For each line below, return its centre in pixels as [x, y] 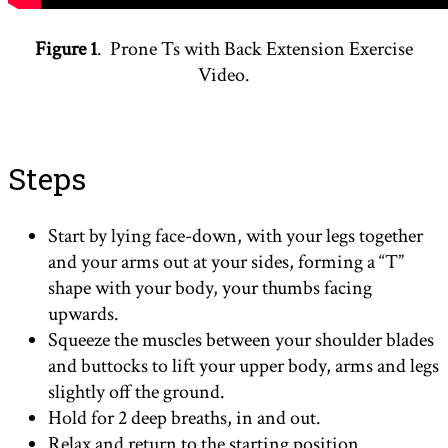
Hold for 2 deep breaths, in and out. [184, 418]
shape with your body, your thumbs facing [210, 288]
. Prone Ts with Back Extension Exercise [255, 49]
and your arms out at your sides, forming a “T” [226, 262]
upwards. [83, 314]
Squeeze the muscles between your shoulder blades [241, 340]
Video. [224, 75]
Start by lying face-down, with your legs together [235, 236]
